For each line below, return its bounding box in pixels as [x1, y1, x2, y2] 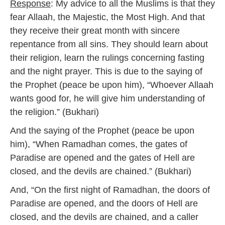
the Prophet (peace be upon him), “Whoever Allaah [10, 80, 213, 90]
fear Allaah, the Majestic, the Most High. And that [10, 12, 205, 22]
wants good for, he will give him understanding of [10, 93, 205, 103]
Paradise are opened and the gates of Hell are [10, 153, 195, 163]
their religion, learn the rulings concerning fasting [10, 53, 204, 63]
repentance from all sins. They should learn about [10, 39, 208, 49]
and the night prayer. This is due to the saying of [10, 66, 202, 76]
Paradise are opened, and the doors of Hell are [10, 198, 198, 208]
